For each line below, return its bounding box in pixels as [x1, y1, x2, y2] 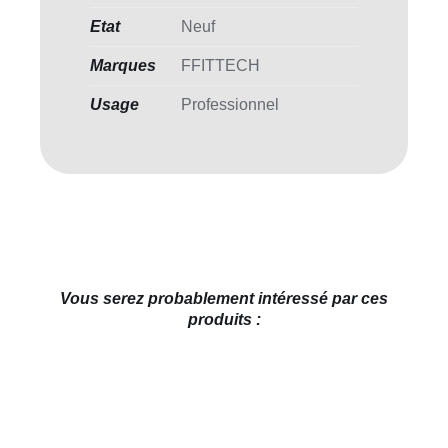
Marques [89, 56, 156, 74]
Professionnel [180, 95, 279, 113]
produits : [187, 310, 261, 328]
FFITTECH [180, 56, 260, 74]
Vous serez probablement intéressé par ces [60, 289, 388, 307]
